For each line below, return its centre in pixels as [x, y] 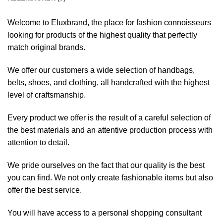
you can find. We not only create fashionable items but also [110, 177]
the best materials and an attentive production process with [110, 130]
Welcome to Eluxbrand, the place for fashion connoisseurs [109, 23]
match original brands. [46, 48]
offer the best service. [45, 190]
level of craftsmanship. [47, 95]
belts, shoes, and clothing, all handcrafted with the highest [109, 83]
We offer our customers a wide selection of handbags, [101, 70]
